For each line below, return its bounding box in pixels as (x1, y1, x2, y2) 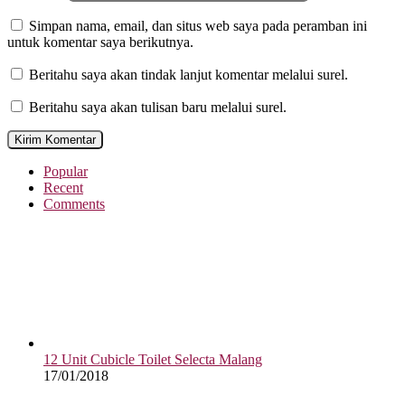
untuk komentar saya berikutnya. (7, 34, 193, 51)
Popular (43, 164, 88, 180)
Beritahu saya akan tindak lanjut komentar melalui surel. (29, 67, 348, 83)
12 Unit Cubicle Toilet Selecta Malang (43, 352, 262, 368)
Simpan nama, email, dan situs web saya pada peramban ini (29, 18, 367, 34)
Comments (43, 196, 105, 212)
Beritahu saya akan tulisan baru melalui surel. (29, 99, 287, 116)
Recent (43, 180, 83, 196)
